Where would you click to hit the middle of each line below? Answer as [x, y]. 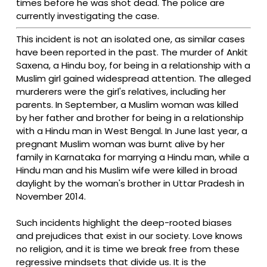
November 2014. [51, 197]
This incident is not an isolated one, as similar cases [131, 39]
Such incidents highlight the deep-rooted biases [124, 223]
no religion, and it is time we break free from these [128, 249]
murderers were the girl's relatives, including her [121, 92]
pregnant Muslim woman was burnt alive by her [120, 144]
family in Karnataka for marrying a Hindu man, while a [133, 157]
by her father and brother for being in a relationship [130, 118]
